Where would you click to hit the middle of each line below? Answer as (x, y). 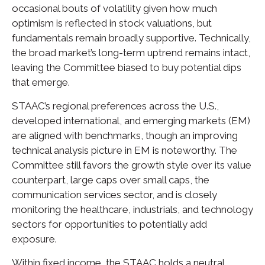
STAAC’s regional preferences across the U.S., (115, 106)
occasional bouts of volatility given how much (114, 8)
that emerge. (41, 82)
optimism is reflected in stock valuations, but (112, 23)
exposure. (34, 239)
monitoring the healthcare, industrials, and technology (132, 209)
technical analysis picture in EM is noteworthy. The (125, 150)
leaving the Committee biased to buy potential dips (127, 67)
